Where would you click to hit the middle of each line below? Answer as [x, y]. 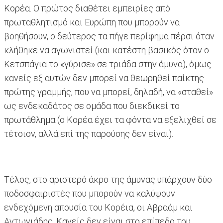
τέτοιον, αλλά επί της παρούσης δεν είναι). [89, 134]
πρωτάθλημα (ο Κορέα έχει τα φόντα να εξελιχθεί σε [110, 120]
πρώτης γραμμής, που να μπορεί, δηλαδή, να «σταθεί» [109, 92]
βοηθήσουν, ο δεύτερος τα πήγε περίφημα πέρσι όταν [109, 36]
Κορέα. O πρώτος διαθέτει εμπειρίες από [87, 8]
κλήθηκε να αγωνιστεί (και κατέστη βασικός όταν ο [107, 50]
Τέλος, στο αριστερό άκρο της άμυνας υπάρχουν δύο [108, 180]
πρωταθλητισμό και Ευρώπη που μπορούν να [92, 22]
